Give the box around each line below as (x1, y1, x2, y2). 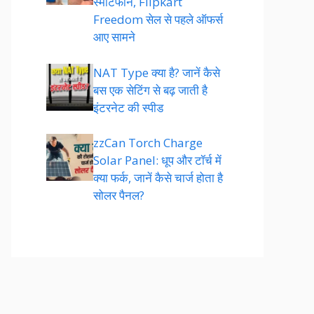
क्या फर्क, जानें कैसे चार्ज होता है (93, 170, 223, 186)
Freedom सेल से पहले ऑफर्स (93, 11, 223, 27)
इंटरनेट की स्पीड (93, 99, 163, 116)
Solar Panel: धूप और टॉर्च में (93, 152, 221, 168)
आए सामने (93, 29, 135, 45)
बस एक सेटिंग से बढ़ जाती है (93, 81, 207, 98)
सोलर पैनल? (93, 187, 144, 203)
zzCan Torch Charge (93, 135, 203, 151)
